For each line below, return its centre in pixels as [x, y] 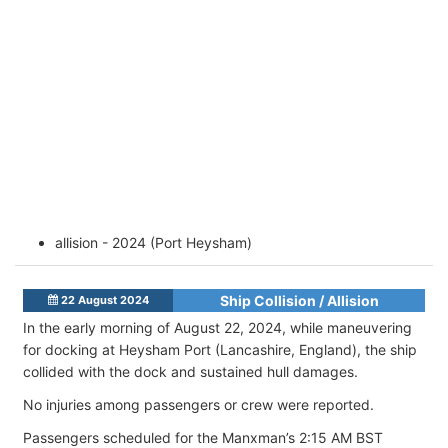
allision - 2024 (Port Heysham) [153, 242]
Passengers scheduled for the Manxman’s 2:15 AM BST [203, 437]
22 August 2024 [103, 299]
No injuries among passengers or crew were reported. [198, 404]
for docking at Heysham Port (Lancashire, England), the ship [220, 349]
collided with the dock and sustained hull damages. [190, 371]
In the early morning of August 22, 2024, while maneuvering [217, 327]
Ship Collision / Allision [299, 300]
